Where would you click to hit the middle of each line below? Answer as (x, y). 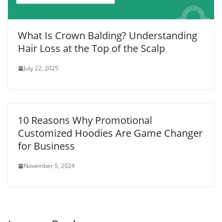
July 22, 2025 (41, 68)
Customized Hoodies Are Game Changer (110, 133)
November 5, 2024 (49, 166)
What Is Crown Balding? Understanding (108, 36)
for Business (46, 146)
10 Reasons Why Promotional (85, 120)
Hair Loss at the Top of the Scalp (91, 49)
